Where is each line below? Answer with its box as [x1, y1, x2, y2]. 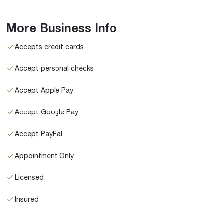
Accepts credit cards [15, 42, 84, 51]
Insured [15, 195, 39, 203]
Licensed [15, 173, 44, 181]
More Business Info [6, 20, 117, 35]
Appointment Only [15, 151, 74, 160]
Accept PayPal [15, 129, 62, 138]
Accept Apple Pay [15, 86, 73, 94]
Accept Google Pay [15, 108, 78, 116]
